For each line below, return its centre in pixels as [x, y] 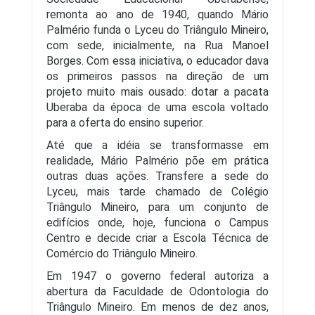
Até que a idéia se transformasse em [157, 145]
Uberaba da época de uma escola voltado [157, 107]
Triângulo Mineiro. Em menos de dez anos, [157, 307]
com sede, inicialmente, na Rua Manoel [157, 45]
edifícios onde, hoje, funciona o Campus [157, 223]
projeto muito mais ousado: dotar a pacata [157, 92]
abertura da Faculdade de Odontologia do [157, 291]
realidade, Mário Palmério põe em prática [157, 161]
